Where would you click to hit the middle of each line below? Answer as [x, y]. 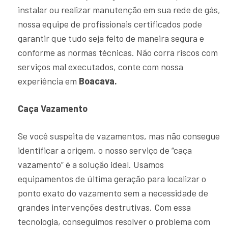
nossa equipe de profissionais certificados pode [110, 24]
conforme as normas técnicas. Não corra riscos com [118, 52]
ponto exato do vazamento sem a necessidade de [113, 193]
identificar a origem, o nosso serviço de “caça [105, 150]
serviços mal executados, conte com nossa [101, 67]
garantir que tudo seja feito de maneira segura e [111, 38]
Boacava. [98, 81]
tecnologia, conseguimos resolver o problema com [114, 221]
